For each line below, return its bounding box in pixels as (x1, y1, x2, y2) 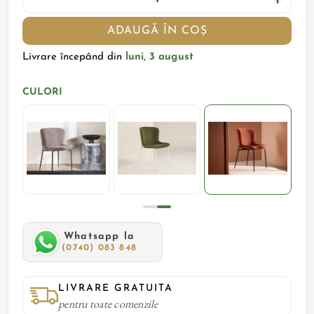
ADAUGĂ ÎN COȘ (107, 25, 207, 36)
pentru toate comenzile (58, 296, 158, 311)
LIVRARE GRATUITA (58, 282, 173, 294)
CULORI (22, 87, 63, 97)
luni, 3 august (125, 52, 194, 62)
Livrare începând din (22, 52, 123, 62)
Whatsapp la (64, 231, 135, 243)
